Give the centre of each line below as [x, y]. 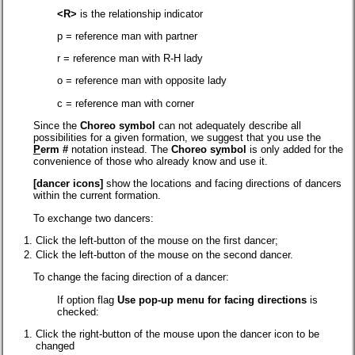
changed [55, 346]
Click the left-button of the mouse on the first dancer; [157, 241]
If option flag [87, 300]
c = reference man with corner [126, 103]
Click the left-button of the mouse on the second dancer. [164, 255]
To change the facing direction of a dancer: [131, 277]
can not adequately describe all [228, 126]
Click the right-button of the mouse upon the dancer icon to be [177, 334]
